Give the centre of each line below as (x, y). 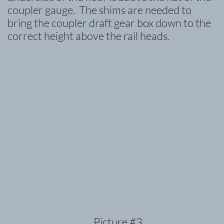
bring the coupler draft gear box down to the (109, 23)
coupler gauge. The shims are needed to (99, 10)
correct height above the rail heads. (88, 36)
